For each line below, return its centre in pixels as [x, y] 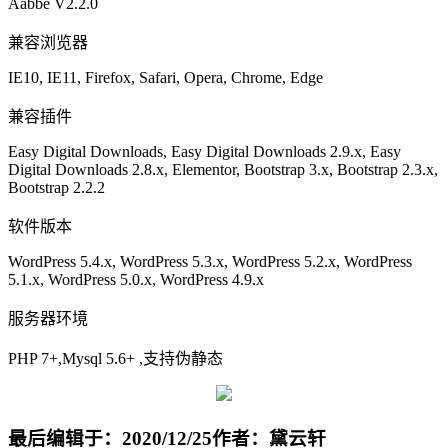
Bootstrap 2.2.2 [56, 187]
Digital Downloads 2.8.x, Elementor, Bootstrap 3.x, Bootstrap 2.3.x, [223, 169]
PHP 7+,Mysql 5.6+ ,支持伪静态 [115, 358]
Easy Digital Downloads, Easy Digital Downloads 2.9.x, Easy [204, 151]
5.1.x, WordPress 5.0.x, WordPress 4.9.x [136, 279]
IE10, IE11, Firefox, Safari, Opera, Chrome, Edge [165, 77]
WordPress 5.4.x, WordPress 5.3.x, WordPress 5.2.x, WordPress [210, 261]
